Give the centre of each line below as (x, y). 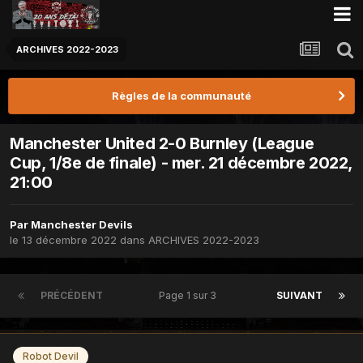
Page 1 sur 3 (190, 296)
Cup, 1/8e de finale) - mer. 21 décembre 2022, (181, 163)
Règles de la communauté (181, 96)
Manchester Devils (82, 225)
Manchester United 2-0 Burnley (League (162, 144)
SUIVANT (299, 296)
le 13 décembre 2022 (63, 240)
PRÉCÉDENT (72, 296)
